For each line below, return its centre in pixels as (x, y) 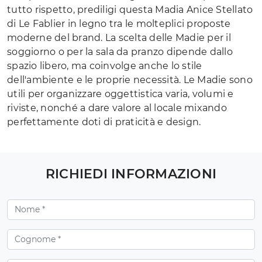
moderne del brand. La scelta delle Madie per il (119, 37)
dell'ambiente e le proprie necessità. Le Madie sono (130, 80)
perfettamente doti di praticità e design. (104, 122)
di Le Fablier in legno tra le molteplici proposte (119, 23)
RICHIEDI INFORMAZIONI (131, 174)
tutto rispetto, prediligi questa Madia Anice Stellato (130, 9)
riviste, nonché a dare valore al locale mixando (117, 108)
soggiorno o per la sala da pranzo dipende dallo (120, 51)
